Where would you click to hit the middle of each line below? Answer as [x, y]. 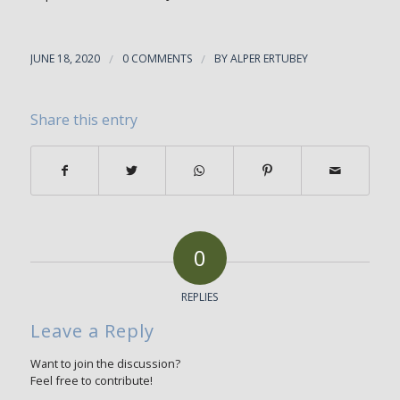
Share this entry [83, 120]
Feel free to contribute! [91, 381]
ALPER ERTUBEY [269, 59]
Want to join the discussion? [105, 364]
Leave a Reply [92, 331]
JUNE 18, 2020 [65, 59]
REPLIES [200, 297]
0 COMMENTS [157, 59]
